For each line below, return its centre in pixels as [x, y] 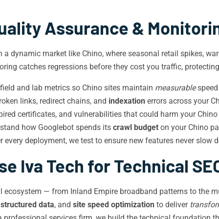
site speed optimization [114, 205]
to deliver [172, 205]
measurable [175, 88]
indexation [127, 101]
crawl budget [136, 127]
